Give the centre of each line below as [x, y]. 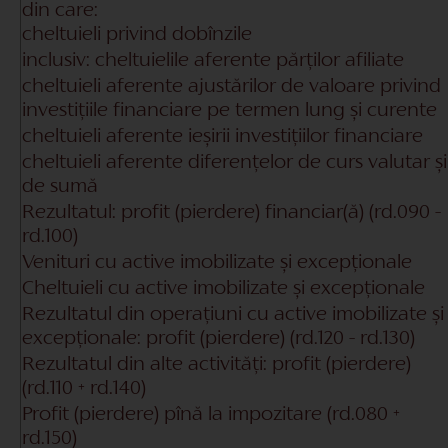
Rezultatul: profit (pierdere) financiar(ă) [195, 212]
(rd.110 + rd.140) [84, 388]
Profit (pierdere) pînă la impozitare [174, 414]
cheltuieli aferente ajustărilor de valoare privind [231, 86]
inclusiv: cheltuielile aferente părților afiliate [213, 60]
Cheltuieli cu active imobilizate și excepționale [223, 288]
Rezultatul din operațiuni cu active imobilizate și [233, 314]
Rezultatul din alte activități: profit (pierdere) [216, 364]
